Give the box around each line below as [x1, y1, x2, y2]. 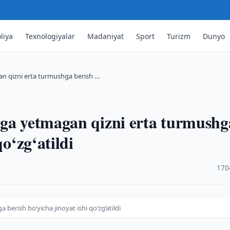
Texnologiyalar [25, 31, 75, 41]
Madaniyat [87, 31, 124, 41]
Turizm [167, 31, 191, 41]
